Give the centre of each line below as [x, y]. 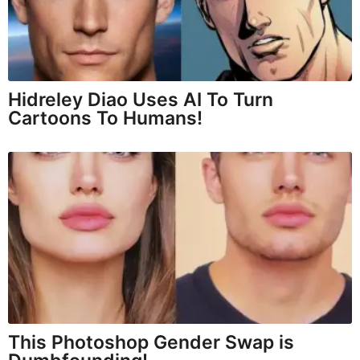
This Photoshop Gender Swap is [151, 343]
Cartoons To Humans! [105, 119]
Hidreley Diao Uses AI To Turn [141, 100]
